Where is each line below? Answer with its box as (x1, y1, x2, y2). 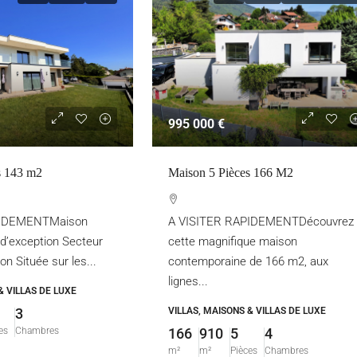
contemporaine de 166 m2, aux (168, 254, 329, 269)
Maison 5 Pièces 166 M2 (168, 166, 294, 179)
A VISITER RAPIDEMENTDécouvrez (168, 214, 355, 229)
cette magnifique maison (168, 234, 298, 249)
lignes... (168, 274, 209, 288)
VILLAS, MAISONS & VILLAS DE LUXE (168, 305, 327, 316)
